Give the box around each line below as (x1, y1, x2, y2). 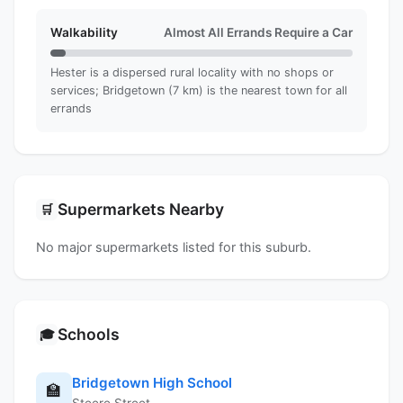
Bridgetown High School (72, 373, 232, 391)
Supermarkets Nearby (58, 199, 224, 219)
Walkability (50, 24, 118, 40)
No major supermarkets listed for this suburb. (36, 238, 311, 255)
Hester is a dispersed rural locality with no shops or (50, 65, 334, 79)
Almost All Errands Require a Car (164, 24, 353, 40)
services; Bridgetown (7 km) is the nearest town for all (50, 83, 347, 97)
